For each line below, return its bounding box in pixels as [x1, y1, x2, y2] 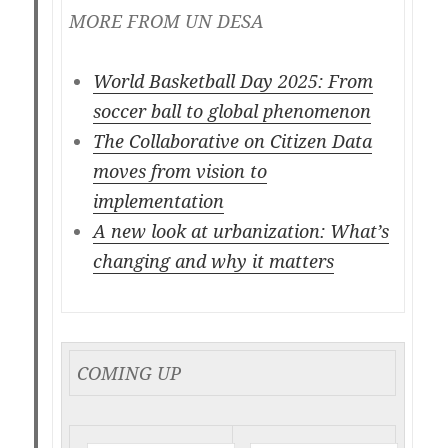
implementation [92, 189, 224, 214]
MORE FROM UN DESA [68, 9, 264, 34]
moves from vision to [92, 159, 267, 184]
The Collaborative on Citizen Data [92, 129, 372, 154]
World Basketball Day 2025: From [92, 69, 373, 94]
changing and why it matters [92, 249, 334, 274]
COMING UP [77, 361, 182, 386]
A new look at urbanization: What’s [92, 219, 389, 244]
